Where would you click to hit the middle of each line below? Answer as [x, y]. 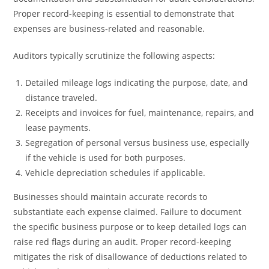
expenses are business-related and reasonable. [109, 29]
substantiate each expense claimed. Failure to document [128, 212]
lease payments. [58, 128]
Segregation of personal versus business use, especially [138, 143]
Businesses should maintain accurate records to [110, 197]
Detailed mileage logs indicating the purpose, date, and [137, 83]
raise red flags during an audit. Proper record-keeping [122, 242]
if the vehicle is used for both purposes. [106, 158]
